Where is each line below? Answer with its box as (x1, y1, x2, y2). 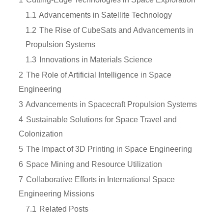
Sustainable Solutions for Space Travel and (26, 114, 177, 124)
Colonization (19, 129, 63, 138)
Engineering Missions (19, 189, 94, 198)
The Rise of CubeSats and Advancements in (39, 25, 193, 34)
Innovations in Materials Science (39, 55, 152, 64)
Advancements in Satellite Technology (39, 10, 172, 19)
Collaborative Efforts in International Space (26, 174, 175, 184)
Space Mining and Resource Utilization (26, 159, 162, 168)
